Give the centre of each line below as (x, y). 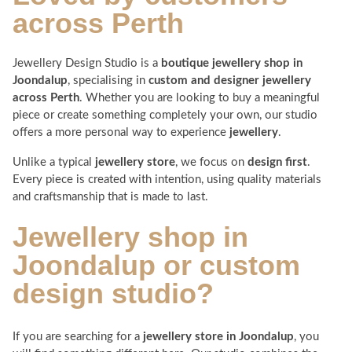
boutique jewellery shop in (232, 64)
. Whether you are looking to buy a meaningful (200, 98)
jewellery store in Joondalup (218, 337)
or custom (228, 266)
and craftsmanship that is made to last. (110, 197)
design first (277, 163)
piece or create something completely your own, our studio (165, 115)
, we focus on (211, 163)
